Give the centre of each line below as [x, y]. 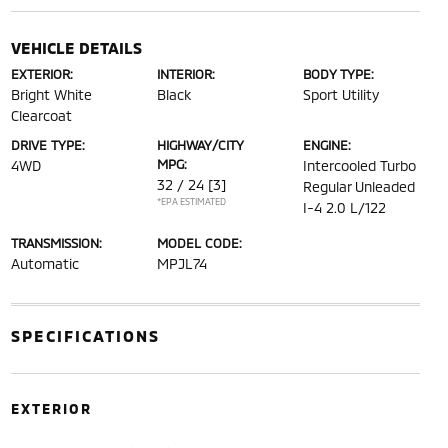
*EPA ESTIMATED [191, 201]
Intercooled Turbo [360, 165]
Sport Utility [341, 94]
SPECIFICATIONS [85, 335]
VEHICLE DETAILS [76, 47]
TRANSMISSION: [56, 242]
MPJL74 [181, 263]
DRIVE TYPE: [47, 144]
